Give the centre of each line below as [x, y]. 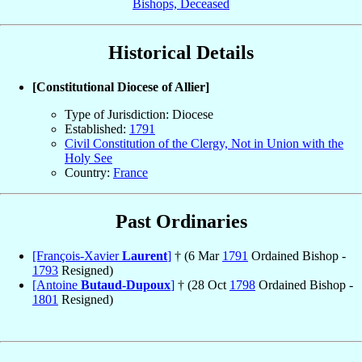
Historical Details [181, 53]
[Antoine [57, 284]
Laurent [145, 255]
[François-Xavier [77, 255]
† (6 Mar [197, 255]
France [130, 173]
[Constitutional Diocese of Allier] [121, 87]
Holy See [88, 158]
